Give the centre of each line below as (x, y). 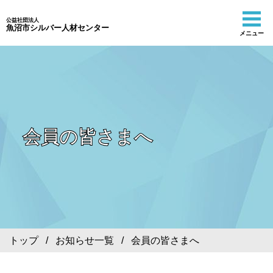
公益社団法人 (23, 20)
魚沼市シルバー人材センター (58, 27)
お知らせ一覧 (85, 240)
